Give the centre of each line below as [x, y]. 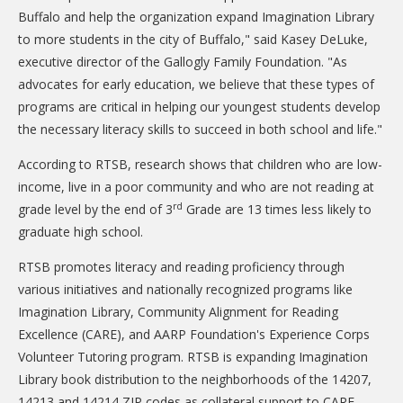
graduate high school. [81, 232]
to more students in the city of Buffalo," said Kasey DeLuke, [193, 39]
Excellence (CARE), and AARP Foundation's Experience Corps [194, 334]
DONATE [59, 17]
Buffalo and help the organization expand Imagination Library [196, 17]
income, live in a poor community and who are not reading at [196, 187]
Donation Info [87, 53]
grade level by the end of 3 [95, 209]
